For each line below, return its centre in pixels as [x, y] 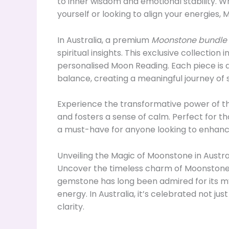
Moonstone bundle [189, 40]
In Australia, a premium [104, 40]
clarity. [71, 207]
